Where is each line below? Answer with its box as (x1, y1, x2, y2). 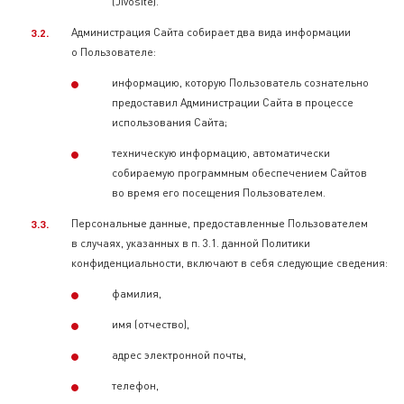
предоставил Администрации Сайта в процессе (112, 96, 353, 109)
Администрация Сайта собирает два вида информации (71, 25, 351, 39)
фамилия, (112, 287, 164, 300)
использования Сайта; (112, 115, 230, 129)
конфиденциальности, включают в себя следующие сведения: (71, 256, 388, 270)
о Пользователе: (71, 45, 156, 59)
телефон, (112, 379, 161, 392)
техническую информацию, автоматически (112, 146, 330, 160)
